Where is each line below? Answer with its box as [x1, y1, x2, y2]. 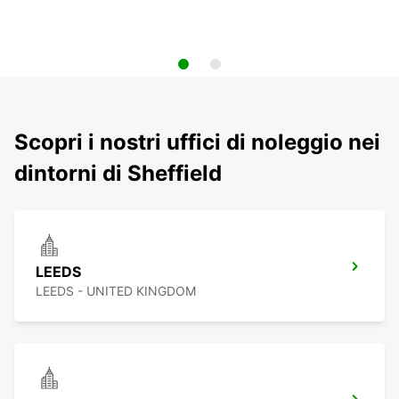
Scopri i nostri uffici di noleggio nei [14, 129, 380, 156]
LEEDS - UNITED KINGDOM [36, 283, 196, 299]
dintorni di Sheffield [14, 160, 222, 187]
